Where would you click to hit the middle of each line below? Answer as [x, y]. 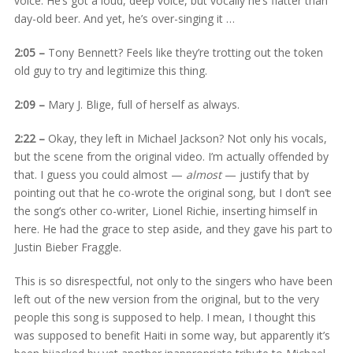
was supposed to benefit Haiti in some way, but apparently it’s [172, 335]
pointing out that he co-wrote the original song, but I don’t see [173, 192]
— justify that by [265, 174]
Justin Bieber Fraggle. [67, 247]
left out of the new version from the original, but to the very [166, 299]
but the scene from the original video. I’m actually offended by [171, 156]
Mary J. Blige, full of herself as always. [142, 104]
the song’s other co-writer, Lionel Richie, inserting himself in [165, 210]
